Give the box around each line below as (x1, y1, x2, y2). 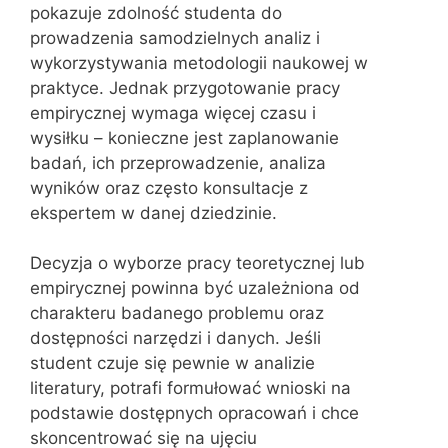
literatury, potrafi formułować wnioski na (30, 378, 351, 398)
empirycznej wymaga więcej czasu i (30, 102, 316, 123)
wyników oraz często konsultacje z (30, 177, 308, 198)
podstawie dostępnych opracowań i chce (30, 403, 359, 423)
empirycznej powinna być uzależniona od (30, 278, 360, 298)
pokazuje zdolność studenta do (30, 2, 282, 23)
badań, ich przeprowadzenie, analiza (30, 152, 326, 173)
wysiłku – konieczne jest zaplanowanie (30, 127, 339, 148)
